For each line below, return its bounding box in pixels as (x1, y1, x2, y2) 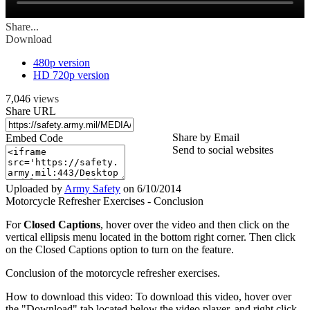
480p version (33, 57, 90, 69)
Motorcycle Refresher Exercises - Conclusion (6, 195, 203, 208)
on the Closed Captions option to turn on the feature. (6, 244, 234, 256)
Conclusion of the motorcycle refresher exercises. (6, 267, 220, 280)
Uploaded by (6, 183, 64, 195)
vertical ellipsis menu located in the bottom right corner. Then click (6, 231, 295, 244)
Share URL (6, 105, 56, 118)
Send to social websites (172, 144, 273, 156)
